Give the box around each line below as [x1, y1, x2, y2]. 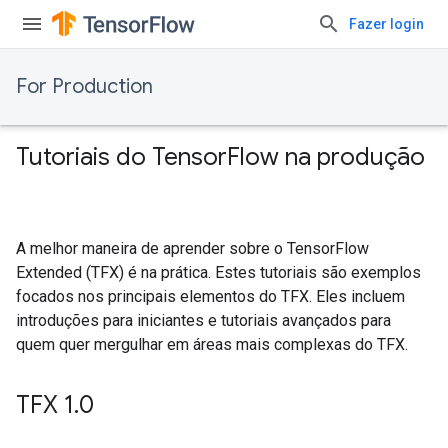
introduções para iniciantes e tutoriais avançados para [16, 311, 391, 330]
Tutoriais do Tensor [16, 142, 227, 172]
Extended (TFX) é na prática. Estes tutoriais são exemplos [16, 263, 421, 282]
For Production [16, 74, 153, 99]
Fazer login [349, 16, 424, 32]
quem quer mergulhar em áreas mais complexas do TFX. [16, 335, 408, 354]
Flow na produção [227, 142, 425, 172]
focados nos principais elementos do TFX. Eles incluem [16, 287, 405, 306]
